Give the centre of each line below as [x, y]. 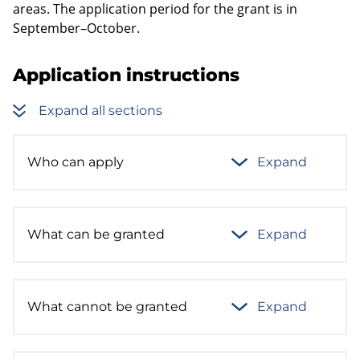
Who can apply [76, 162]
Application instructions [126, 75]
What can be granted [96, 234]
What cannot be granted [107, 307]
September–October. [76, 28]
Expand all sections [100, 110]
